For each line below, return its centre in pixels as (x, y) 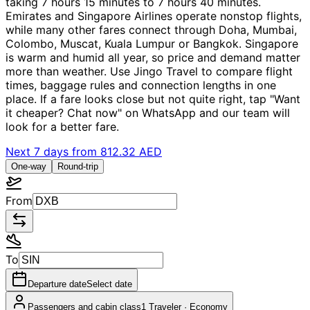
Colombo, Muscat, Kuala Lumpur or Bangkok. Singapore (152, 43)
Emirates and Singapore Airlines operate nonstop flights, (154, 16)
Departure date (57, 284)
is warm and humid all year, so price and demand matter (153, 57)
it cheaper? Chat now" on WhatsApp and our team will (148, 112)
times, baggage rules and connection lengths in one (141, 85)
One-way (29, 166)
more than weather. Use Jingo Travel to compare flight (149, 71)
